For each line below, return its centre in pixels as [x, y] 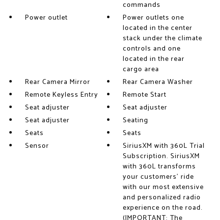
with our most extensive [164, 187]
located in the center [158, 28]
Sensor [37, 146]
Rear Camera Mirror [57, 82]
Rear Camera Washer [158, 82]
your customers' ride [159, 177]
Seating [136, 121]
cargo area [141, 69]
